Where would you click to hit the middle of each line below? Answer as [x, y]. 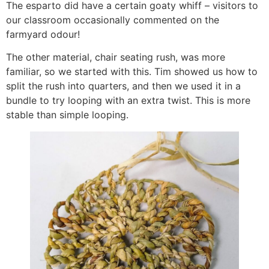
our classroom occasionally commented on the [113, 20]
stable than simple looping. [67, 115]
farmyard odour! [43, 34]
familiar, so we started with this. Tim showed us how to [132, 72]
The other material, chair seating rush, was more [116, 57]
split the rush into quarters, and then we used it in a [123, 86]
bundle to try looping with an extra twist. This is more [128, 101]
